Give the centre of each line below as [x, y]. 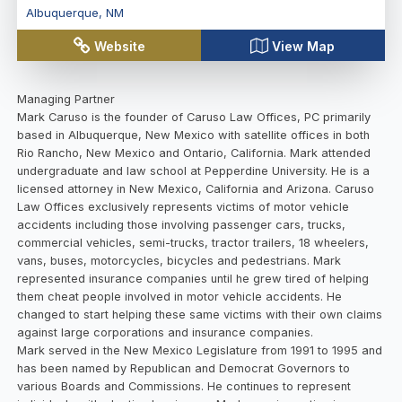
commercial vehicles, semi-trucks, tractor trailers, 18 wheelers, [193, 242]
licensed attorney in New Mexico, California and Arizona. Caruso [196, 188]
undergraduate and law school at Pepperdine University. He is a [194, 170]
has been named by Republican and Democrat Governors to [184, 368]
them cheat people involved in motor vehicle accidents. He [180, 296]
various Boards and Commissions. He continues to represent [184, 386]
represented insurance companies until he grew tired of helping [193, 278]
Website [120, 46]
